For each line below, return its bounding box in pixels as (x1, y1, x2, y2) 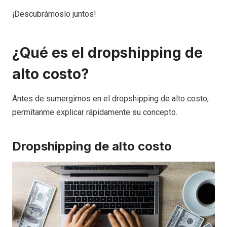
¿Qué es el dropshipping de (12, 44, 203, 61)
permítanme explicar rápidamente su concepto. (12, 107, 177, 117)
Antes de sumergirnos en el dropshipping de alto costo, (12, 93, 209, 103)
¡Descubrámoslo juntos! (12, 9, 96, 19)
